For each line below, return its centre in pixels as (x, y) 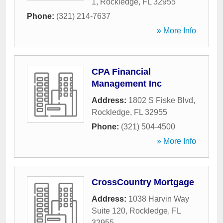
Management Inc (127, 84)
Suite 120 (109, 211)
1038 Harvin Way (159, 199)
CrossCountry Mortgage (143, 182)
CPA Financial (121, 72)
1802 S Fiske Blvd (161, 100)
